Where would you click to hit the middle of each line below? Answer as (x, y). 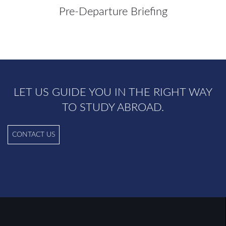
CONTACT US (34, 135)
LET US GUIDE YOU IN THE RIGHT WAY (113, 92)
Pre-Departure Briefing (113, 12)
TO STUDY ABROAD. (113, 107)
